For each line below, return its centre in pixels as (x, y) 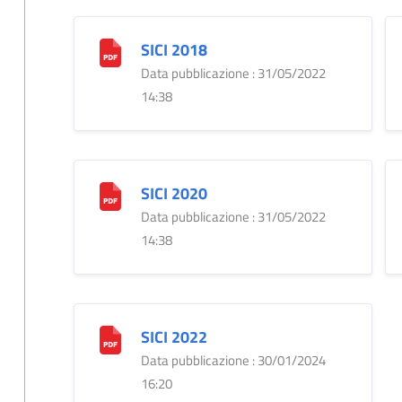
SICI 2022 (174, 336)
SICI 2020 (174, 193)
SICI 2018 (174, 49)
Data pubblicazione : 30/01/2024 (233, 360)
